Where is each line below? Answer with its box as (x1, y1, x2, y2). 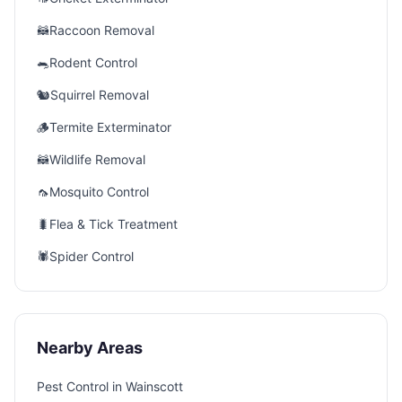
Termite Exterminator (49, 119, 171, 135)
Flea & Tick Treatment (49, 216, 178, 232)
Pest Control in (37, 379, 126, 394)
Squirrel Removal (50, 87, 149, 102)
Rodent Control (49, 55, 137, 70)
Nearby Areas (37, 338, 143, 357)
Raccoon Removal (49, 22, 154, 38)
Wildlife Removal (49, 152, 145, 167)
